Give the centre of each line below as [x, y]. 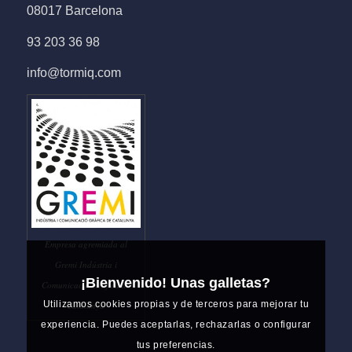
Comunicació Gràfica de [86, 285]
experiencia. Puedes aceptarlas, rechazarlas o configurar [176, 325]
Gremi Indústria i [86, 265]
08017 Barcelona [74, 11]
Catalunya [86, 306]
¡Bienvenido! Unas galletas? [176, 283]
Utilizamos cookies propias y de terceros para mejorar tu [176, 304]
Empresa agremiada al [86, 244]
